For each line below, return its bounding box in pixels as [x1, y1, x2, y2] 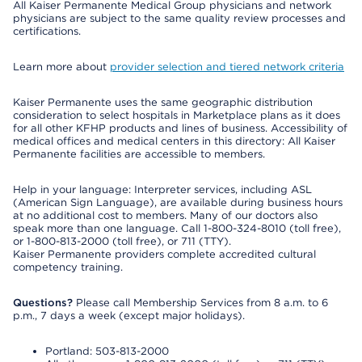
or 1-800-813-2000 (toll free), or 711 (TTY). [13, 235, 231, 247]
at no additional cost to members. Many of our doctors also [13, 209, 318, 221]
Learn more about [13, 61, 110, 73]
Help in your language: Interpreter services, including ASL [13, 183, 312, 196]
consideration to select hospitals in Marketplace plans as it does [13, 109, 340, 121]
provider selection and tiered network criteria [110, 61, 344, 73]
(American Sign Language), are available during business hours [13, 196, 343, 208]
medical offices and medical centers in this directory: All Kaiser [13, 135, 335, 147]
